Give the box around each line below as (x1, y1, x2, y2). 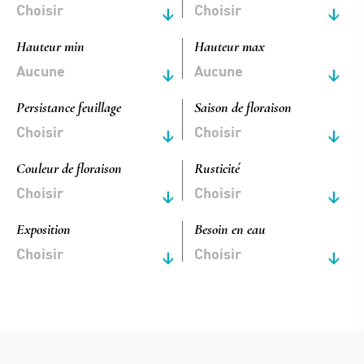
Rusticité (194, 159, 240, 177)
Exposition (16, 220, 71, 238)
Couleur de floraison (16, 159, 122, 177)
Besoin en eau (194, 220, 266, 238)
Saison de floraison (194, 98, 292, 116)
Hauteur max (194, 37, 265, 55)
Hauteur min (16, 37, 84, 55)
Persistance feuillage (16, 98, 121, 116)
